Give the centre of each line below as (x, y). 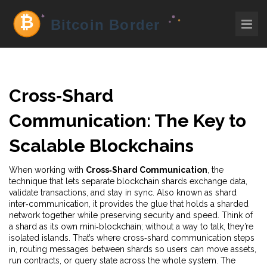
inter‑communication (49, 204)
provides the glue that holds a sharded (174, 204)
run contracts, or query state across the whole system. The (122, 260)
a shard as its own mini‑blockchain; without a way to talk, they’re (131, 226)
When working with (47, 170)
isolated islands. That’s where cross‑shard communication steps (132, 238)
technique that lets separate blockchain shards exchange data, (128, 181)
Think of (236, 215)
